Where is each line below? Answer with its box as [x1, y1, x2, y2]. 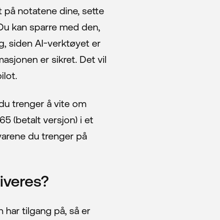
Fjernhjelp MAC [62, 187, 150, 201]
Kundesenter [62, 134, 138, 148]
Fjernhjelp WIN [62, 160, 146, 175]
